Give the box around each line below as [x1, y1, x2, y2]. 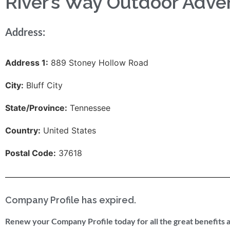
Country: [5, 125, 41, 136]
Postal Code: [5, 148, 56, 158]
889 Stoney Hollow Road [48, 57, 148, 68]
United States [41, 125, 96, 136]
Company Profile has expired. [5, 195, 136, 205]
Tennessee [67, 103, 110, 113]
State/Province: [5, 103, 67, 113]
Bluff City [24, 80, 63, 90]
